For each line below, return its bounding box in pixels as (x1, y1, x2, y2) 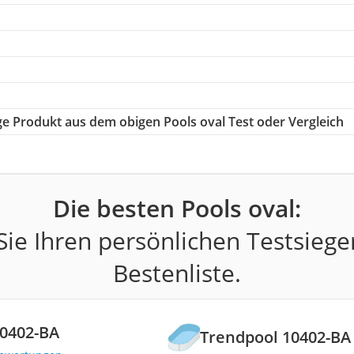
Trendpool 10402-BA (200, 326, 352, 348)
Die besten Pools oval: (52, 191, 301, 224)
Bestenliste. (112, 256, 241, 289)
